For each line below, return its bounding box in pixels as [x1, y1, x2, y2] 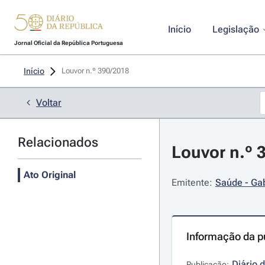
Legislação [212, 24, 259, 35]
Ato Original [24, 169, 76, 180]
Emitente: [171, 177, 212, 188]
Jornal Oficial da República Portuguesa [14, 40, 123, 46]
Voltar [36, 97, 62, 108]
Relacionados [18, 135, 98, 150]
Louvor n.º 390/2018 [62, 66, 131, 75]
